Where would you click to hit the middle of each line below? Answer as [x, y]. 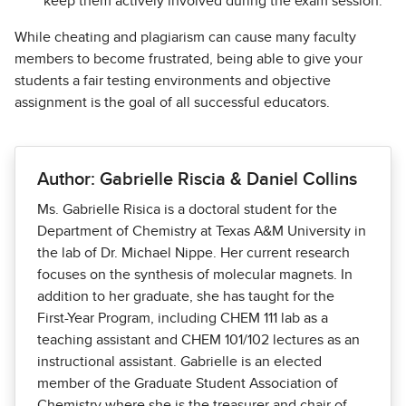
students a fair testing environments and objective [173, 81]
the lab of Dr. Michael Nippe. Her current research [193, 253]
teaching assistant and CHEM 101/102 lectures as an [198, 340]
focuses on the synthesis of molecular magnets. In [195, 275]
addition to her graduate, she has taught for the [186, 297]
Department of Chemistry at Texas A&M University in [202, 232]
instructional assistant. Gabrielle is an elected [179, 362]
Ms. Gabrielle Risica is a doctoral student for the [187, 210]
